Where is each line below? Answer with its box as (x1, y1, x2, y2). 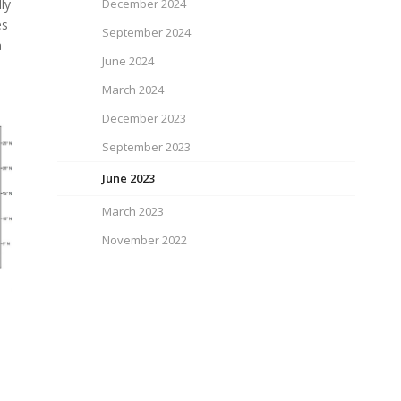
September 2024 (102, 24, 192, 40)
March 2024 (102, 81, 165, 98)
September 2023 (102, 139, 192, 155)
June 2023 (102, 170, 156, 186)
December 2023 (102, 110, 187, 126)
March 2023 (102, 203, 165, 219)
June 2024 (102, 53, 155, 69)
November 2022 (102, 232, 188, 248)
